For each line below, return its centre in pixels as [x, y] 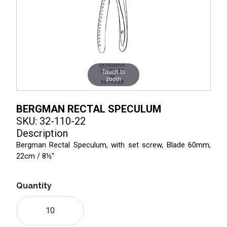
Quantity [34, 185]
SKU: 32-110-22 [51, 121]
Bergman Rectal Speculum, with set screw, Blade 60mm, [113, 145]
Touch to [113, 71]
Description [42, 133]
